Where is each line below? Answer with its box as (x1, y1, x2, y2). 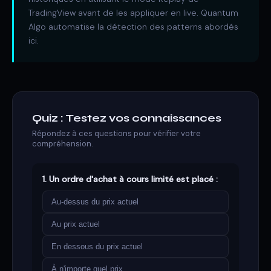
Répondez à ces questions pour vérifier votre (32, 128, 201, 139)
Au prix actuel (51, 220, 100, 229)
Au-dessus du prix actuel (51, 197, 139, 206)
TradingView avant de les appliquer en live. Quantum (28, 7, 238, 18)
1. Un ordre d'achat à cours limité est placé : (42, 174, 218, 184)
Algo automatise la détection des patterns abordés (28, 21, 238, 32)
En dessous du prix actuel (51, 242, 143, 251)
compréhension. (32, 139, 93, 149)
